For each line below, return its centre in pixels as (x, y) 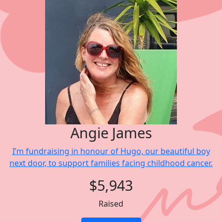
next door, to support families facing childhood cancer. (111, 163)
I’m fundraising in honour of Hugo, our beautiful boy (111, 151)
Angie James (111, 133)
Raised (111, 204)
